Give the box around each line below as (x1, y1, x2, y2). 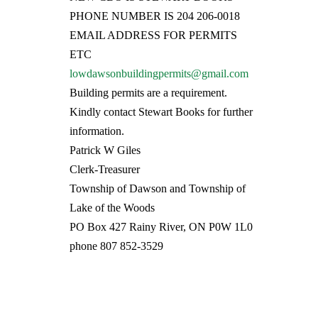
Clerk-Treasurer (69, 163, 140, 176)
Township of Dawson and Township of (69, 182, 246, 195)
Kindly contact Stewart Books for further (69, 106, 253, 119)
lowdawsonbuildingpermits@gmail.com (69, 67, 248, 80)
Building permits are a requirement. (69, 87, 227, 99)
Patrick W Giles (69, 144, 141, 157)
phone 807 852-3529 (69, 240, 163, 253)
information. (69, 125, 124, 138)
